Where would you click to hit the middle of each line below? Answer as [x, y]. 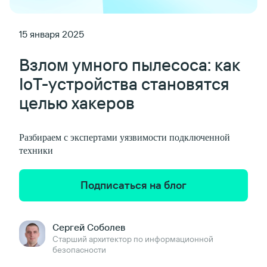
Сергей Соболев [89, 227]
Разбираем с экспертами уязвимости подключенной [125, 137]
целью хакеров [77, 103]
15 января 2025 [52, 34]
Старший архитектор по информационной [133, 239]
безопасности [79, 250]
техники [36, 150]
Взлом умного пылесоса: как [129, 65]
